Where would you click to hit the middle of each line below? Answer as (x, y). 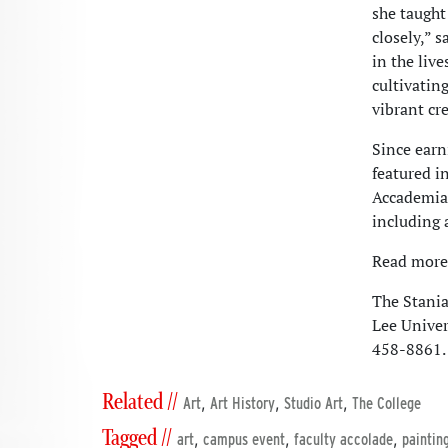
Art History (242, 403)
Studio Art (313, 403)
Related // (140, 402)
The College (386, 403)
